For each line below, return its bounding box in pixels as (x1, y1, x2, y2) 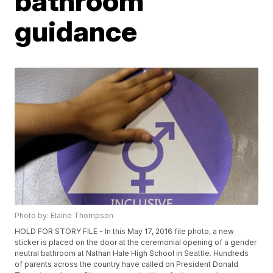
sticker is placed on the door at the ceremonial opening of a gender (15, 237, 257, 247)
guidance (15, 14, 138, 49)
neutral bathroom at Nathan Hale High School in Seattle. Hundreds (15, 248, 249, 258)
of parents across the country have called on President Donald (15, 259, 239, 269)
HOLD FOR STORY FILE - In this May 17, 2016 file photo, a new (15, 226, 235, 236)
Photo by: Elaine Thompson (15, 210, 114, 220)
